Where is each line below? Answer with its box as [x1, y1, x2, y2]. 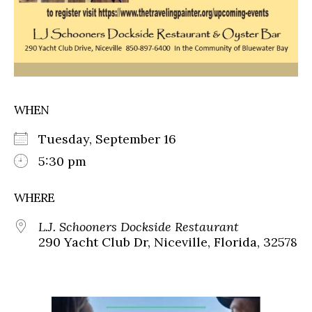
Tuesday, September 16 [38, 130, 190, 147]
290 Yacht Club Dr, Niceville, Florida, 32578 [38, 233, 297, 250]
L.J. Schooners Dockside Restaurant [38, 218, 239, 235]
